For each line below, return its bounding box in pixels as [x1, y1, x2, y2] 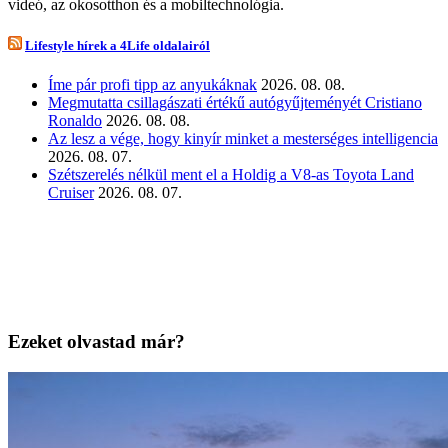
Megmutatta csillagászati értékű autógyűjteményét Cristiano [48, 94, 422, 112]
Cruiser [48, 184, 94, 202]
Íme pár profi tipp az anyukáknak [48, 76, 257, 94]
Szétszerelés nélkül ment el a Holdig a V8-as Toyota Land [48, 166, 414, 184]
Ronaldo [48, 112, 102, 130]
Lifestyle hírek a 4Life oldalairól [25, 38, 210, 54]
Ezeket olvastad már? [8, 331, 185, 353]
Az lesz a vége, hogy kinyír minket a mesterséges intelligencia [48, 130, 438, 148]
